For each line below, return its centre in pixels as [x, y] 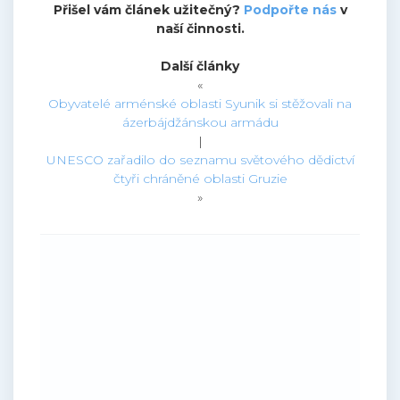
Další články [200, 67]
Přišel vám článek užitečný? [148, 10]
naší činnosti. [200, 29]
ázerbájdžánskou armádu [200, 123]
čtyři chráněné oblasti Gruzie [200, 179]
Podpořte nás [290, 10]
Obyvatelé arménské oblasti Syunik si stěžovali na [200, 104]
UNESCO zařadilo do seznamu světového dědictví [200, 160]
